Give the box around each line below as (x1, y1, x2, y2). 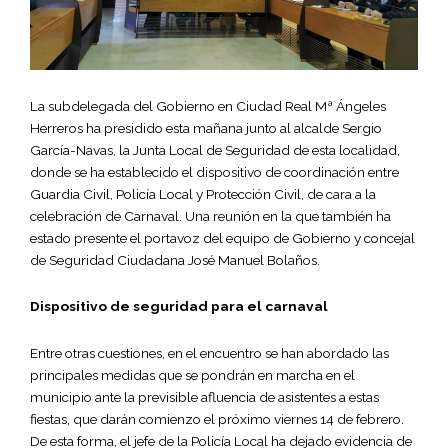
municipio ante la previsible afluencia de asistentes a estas (30, 388, 379, 405)
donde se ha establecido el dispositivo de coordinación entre (30, 163, 399, 180)
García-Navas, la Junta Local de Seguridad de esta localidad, (30, 141, 400, 158)
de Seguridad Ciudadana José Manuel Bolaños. (30, 251, 320, 268)
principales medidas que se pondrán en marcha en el (30, 366, 355, 383)
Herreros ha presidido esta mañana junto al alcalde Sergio (30, 119, 382, 136)
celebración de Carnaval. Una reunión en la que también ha (30, 207, 391, 224)
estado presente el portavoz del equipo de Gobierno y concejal (30, 229, 415, 246)
